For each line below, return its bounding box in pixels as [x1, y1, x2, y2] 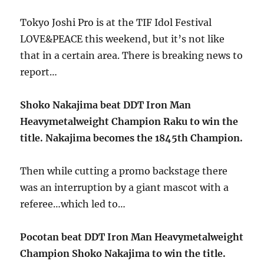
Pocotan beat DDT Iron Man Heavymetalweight [20, 231, 244, 243]
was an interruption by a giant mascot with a [20, 181, 229, 193]
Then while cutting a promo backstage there [20, 165, 228, 177]
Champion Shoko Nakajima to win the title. [20, 247, 226, 259]
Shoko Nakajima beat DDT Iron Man [20, 99, 192, 111]
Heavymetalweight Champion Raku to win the [20, 115, 239, 127]
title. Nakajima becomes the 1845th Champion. [20, 132, 243, 144]
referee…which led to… [20, 198, 126, 210]
